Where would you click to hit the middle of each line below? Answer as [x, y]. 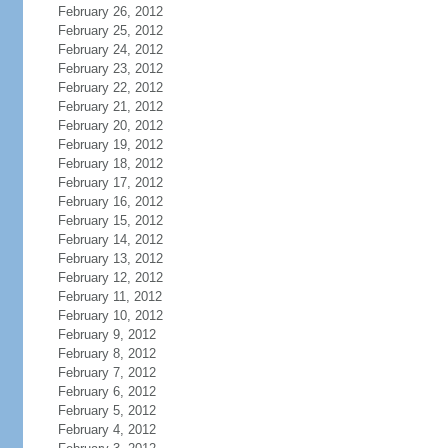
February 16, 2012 [110, 201]
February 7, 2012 [106, 372]
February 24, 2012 [110, 49]
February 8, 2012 [106, 353]
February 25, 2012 [110, 30]
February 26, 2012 [110, 11]
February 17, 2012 [110, 182]
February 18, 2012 [110, 163]
